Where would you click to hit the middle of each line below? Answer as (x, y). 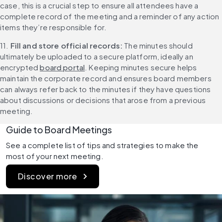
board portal (62, 67)
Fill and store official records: (67, 46)
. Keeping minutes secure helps (141, 67)
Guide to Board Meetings (59, 130)
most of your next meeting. (55, 156)
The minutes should (158, 46)
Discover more (48, 176)
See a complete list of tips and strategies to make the (102, 145)
